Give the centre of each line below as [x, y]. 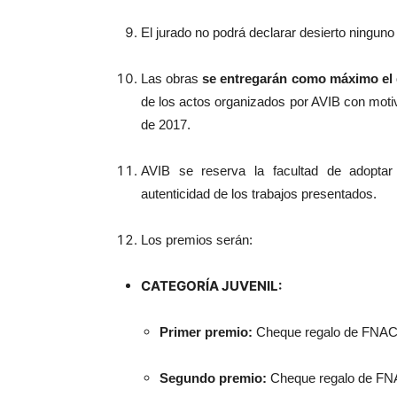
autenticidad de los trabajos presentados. [259, 194]
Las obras [172, 78]
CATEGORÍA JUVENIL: [211, 286]
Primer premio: [208, 332]
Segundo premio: [215, 378]
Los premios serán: [197, 240]
